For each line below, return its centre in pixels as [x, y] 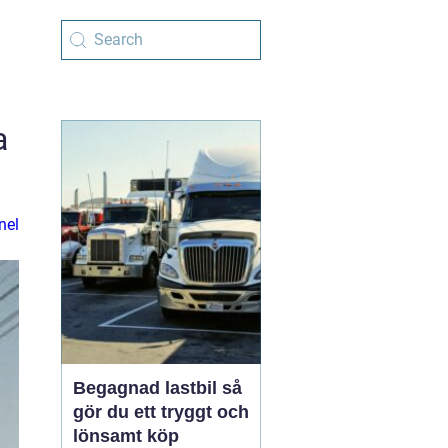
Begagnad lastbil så [147, 388]
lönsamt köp [126, 436]
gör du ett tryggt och [161, 412]
